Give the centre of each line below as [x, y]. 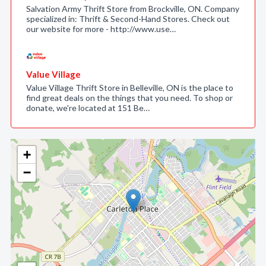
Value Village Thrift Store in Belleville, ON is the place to [130, 88]
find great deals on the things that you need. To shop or [129, 98]
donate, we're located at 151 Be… [88, 108]
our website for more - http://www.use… [101, 29]
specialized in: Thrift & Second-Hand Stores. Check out [128, 19]
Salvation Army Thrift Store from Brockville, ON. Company [133, 9]
